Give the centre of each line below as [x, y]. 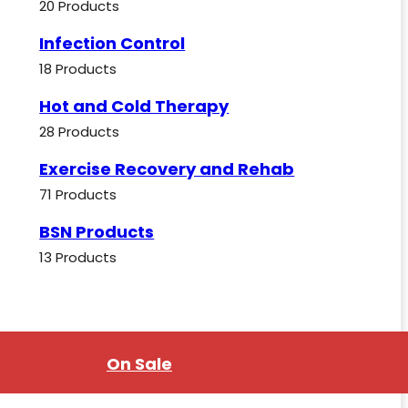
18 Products [78, 69]
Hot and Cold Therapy [134, 106]
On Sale [139, 364]
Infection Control [112, 43]
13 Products [78, 257]
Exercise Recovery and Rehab [167, 169]
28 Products [80, 132]
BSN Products [97, 232]
